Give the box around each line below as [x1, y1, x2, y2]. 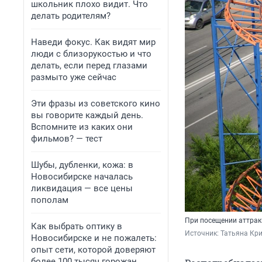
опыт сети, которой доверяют [31, 244, 156, 255]
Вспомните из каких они [31, 122, 133, 132]
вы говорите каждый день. [31, 110, 143, 120]
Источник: [185, 229, 220, 238]
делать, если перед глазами [31, 60, 147, 71]
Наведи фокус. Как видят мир [31, 37, 156, 47]
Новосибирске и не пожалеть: [31, 233, 157, 243]
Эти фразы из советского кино [31, 98, 160, 109]
